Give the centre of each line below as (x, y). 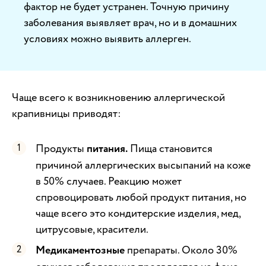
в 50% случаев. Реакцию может (109, 181)
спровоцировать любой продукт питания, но (141, 197)
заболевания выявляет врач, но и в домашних (130, 23)
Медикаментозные (80, 250)
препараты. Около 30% (181, 250)
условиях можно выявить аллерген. (107, 39)
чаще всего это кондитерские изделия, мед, (138, 213)
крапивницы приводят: (66, 113)
